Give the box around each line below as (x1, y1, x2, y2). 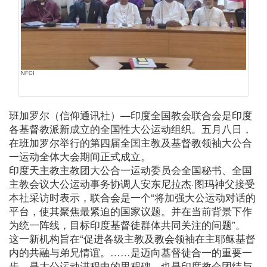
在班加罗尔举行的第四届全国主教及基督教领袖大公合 (9, 135, 252, 150)
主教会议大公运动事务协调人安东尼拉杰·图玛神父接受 (9, 176, 255, 191)
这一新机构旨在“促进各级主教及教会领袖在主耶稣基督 (9, 231, 256, 246)
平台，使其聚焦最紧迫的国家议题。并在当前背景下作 (9, 203, 252, 218)
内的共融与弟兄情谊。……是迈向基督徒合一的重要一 (9, 244, 252, 259)
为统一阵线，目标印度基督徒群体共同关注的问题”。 (9, 217, 246, 232)
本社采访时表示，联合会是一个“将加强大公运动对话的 (9, 190, 256, 204)
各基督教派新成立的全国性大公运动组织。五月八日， (9, 121, 252, 136)
